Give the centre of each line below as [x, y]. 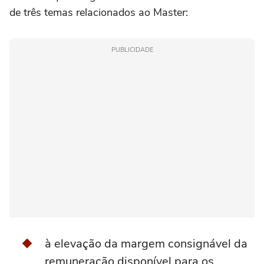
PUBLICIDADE [132, 50]
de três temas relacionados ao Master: [99, 13]
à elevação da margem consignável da [146, 244]
